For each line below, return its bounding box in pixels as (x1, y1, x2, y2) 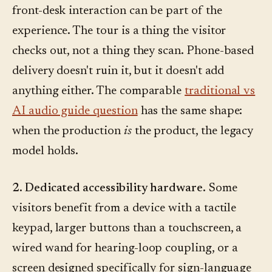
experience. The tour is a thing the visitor (12, 25, 226, 38)
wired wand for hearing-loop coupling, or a (12, 242, 238, 255)
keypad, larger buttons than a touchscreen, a (12, 222, 242, 235)
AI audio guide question (12, 105, 138, 118)
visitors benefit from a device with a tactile (12, 202, 237, 215)
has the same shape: (137, 105, 243, 118)
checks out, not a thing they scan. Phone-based (12, 45, 254, 58)
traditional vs (185, 85, 256, 98)
